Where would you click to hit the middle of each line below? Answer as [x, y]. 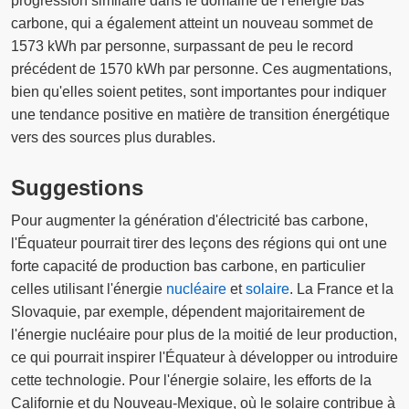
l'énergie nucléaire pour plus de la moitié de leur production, [204, 335]
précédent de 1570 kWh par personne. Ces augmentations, [201, 68]
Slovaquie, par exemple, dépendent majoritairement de [188, 312]
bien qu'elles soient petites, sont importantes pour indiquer [199, 91]
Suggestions [77, 187]
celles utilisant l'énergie [89, 289]
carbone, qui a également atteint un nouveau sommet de [192, 23]
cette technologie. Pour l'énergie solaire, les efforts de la [191, 381]
